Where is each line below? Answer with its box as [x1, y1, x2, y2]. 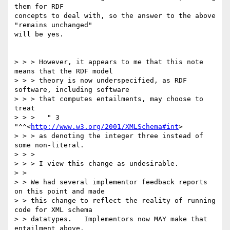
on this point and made [14, 187, 105, 196]
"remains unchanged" [14, 21, 92, 29]
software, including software [14, 86, 129, 94]
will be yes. [14, 30, 64, 39]
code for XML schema [14, 206, 92, 214]
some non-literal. [14, 141, 92, 149]
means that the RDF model [14, 67, 113, 75]
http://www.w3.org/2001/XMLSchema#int [31, 123, 179, 131]
